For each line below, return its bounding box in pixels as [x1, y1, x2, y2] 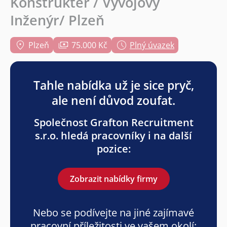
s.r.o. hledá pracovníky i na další [35, 129, 192, 143]
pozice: [96, 142, 131, 156]
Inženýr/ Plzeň [10, 11, 104, 30]
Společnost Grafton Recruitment [33, 116, 194, 130]
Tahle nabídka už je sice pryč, [33, 77, 194, 94]
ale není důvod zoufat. [52, 92, 175, 109]
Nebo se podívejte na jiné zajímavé [33, 206, 194, 220]
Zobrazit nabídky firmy [69, 173, 158, 185]
